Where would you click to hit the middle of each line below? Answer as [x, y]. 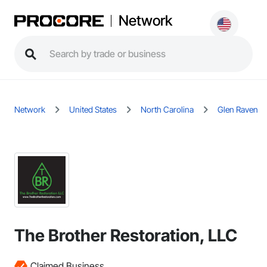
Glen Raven [238, 109]
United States [93, 109]
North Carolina [167, 109]
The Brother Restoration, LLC [126, 235]
